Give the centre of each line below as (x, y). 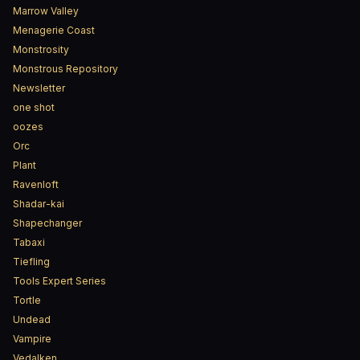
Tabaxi (29, 242)
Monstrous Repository (65, 69)
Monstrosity (41, 49)
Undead (32, 319)
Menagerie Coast (54, 30)
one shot (34, 107)
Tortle (27, 300)
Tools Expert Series (59, 281)
